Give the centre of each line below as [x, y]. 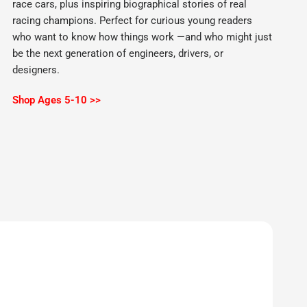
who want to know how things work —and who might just [143, 37]
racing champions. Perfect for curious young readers [133, 21]
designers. [36, 70]
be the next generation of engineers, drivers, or [118, 54]
